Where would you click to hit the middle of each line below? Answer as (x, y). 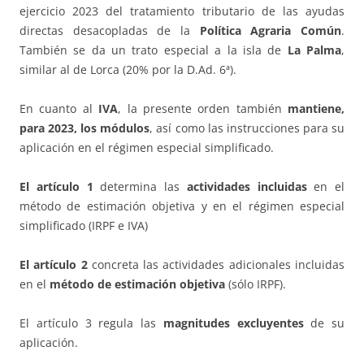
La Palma (314, 50)
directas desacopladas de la (110, 31)
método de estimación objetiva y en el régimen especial (182, 206)
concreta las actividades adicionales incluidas (218, 265)
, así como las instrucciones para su (247, 128)
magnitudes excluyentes (233, 323)
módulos (125, 128)
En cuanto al (59, 109)
